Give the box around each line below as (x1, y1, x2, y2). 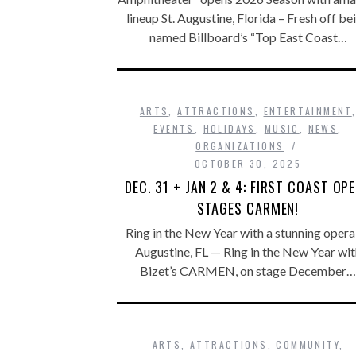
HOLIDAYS (203, 122, 256, 135)
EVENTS (153, 122, 195, 135)
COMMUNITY (276, 338, 339, 351)
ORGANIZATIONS (195, 139, 284, 153)
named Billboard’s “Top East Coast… (149, 29, 347, 44)
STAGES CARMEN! (196, 198, 300, 219)
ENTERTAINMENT (263, 104, 352, 118)
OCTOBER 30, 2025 (194, 157, 302, 170)
